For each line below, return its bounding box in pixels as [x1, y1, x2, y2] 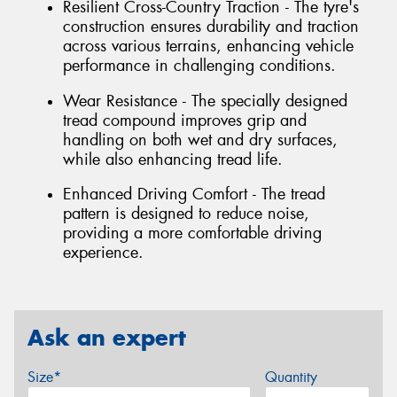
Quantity [264, 367, 317, 386]
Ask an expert [27, 323, 186, 352]
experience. [63, 242, 144, 264]
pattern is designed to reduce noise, [63, 203, 309, 225]
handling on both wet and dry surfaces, [63, 128, 338, 151]
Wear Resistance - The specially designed [63, 90, 347, 112]
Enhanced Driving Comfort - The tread [63, 183, 325, 206]
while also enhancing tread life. [63, 148, 283, 170]
